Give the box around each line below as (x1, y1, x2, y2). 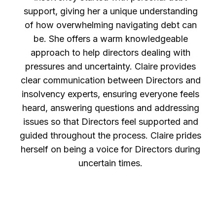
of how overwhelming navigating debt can (24, 20, 197, 31)
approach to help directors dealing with (31, 47, 190, 58)
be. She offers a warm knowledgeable (33, 34, 188, 44)
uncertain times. (78, 158, 143, 169)
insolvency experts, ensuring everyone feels (22, 89, 199, 100)
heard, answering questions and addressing (22, 103, 199, 113)
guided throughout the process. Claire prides (20, 130, 201, 141)
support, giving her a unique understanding (23, 6, 198, 17)
